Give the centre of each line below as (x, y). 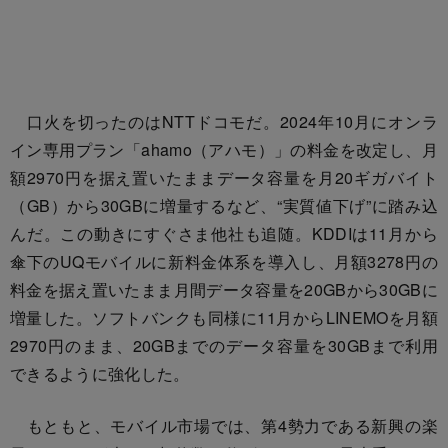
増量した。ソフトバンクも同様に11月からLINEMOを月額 (224, 317)
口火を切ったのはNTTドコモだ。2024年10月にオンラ (224, 121)
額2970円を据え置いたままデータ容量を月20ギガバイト (224, 177)
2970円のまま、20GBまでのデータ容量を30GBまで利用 (224, 345)
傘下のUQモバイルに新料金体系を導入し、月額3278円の (224, 261)
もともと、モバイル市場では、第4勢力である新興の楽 (224, 425)
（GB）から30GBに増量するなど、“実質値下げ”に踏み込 (224, 205)
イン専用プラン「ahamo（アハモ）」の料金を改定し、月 (224, 149)
